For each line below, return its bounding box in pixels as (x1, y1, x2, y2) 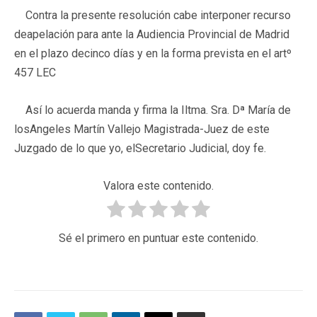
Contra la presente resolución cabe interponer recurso (14, 8, 291, 22)
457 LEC (14, 65, 56, 79)
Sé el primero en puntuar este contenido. (59, 231, 258, 245)
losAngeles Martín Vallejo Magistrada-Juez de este (14, 122, 270, 136)
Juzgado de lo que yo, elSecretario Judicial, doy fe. (14, 141, 266, 155)
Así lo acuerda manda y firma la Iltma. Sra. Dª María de (14, 103, 291, 117)
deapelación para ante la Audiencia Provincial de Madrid (14, 27, 289, 41)
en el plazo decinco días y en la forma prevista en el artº (14, 46, 292, 60)
